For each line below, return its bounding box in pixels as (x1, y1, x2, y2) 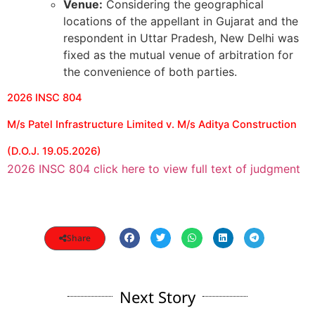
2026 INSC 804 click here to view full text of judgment (7, 162, 300, 176)
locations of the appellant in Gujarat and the (63, 14, 298, 29)
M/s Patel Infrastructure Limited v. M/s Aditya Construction (7, 118, 297, 131)
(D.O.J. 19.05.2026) (7, 145, 101, 158)
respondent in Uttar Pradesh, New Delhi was (63, 31, 299, 46)
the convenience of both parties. (63, 65, 237, 79)
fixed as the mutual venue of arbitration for (63, 48, 293, 63)
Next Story (120, 285, 195, 307)
